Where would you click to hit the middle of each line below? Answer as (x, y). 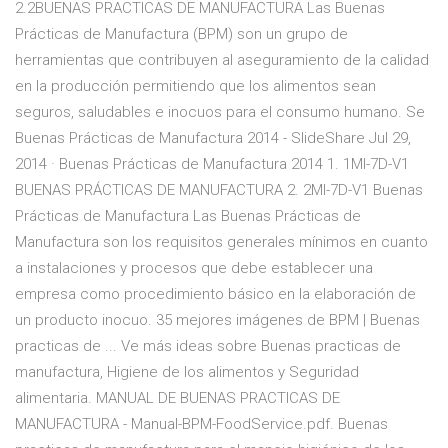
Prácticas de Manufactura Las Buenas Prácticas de (188, 216)
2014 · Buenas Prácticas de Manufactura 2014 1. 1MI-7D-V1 (212, 164)
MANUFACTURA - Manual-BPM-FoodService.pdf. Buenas (201, 424)
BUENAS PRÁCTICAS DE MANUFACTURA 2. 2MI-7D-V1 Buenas (219, 190)
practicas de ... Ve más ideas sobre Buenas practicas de (208, 346)
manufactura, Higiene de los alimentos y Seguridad (187, 372)
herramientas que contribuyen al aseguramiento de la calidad (222, 60)
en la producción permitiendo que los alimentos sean (195, 86)
